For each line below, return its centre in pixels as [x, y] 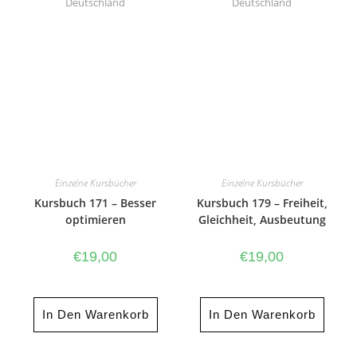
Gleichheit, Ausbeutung [262, 220]
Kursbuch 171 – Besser [95, 203]
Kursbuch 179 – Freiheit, [262, 203]
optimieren [95, 220]
